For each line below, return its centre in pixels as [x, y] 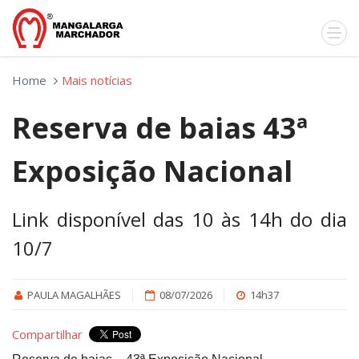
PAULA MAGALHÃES [75, 295]
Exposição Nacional [152, 171]
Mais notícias [97, 80]
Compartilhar [47, 334]
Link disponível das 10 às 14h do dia [179, 219]
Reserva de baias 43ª [160, 128]
